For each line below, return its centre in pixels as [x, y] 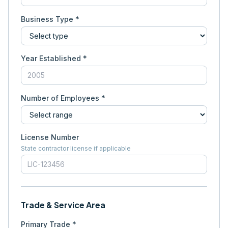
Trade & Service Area [63, 205]
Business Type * [50, 19]
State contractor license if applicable [76, 148]
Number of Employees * [63, 98]
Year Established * [54, 58]
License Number [50, 137]
